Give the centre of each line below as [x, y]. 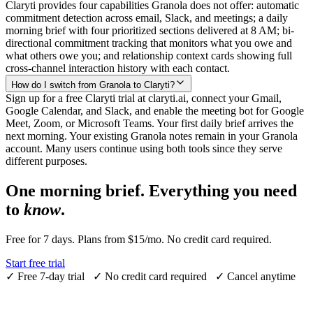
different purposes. [46, 161]
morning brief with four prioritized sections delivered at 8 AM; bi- [150, 30]
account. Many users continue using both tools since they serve [144, 148]
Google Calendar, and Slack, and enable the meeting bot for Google [155, 110]
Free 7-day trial [54, 276]
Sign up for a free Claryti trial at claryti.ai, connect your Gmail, [144, 98]
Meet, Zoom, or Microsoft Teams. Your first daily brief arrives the [150, 123]
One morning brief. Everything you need [151, 190]
